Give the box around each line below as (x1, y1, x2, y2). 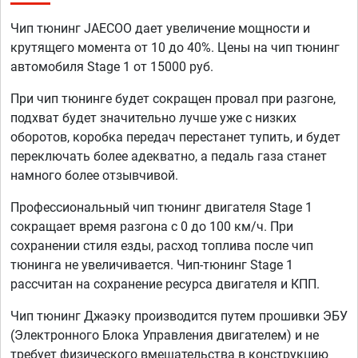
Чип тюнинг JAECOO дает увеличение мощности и (10, 21, 310, 37)
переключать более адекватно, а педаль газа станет (10, 149, 327, 165)
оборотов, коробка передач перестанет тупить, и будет (10, 129, 340, 145)
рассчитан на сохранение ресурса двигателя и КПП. (10, 276, 320, 292)
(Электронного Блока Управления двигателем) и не (10, 328, 319, 344)
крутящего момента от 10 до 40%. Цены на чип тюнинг (10, 40, 340, 56)
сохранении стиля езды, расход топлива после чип (10, 238, 313, 254)
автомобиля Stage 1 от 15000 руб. (10, 59, 213, 75)
